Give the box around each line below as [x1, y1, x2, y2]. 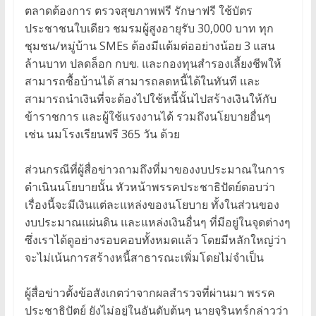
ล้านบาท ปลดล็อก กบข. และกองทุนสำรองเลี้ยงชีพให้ [24, 56, 281, 72]
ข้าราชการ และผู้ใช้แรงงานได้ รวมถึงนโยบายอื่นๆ [24, 109, 271, 125]
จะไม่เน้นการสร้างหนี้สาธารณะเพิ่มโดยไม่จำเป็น [24, 250, 264, 266]
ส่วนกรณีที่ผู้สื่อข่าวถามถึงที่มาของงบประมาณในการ [24, 162, 285, 178]
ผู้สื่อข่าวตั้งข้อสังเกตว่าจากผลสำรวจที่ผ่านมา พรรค [24, 285, 275, 301]
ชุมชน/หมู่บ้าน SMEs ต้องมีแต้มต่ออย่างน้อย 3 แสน [24, 38, 275, 54]
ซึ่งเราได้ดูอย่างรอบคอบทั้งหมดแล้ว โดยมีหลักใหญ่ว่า [24, 232, 286, 248]
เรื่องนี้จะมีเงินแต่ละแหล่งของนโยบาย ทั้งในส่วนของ [24, 197, 279, 213]
